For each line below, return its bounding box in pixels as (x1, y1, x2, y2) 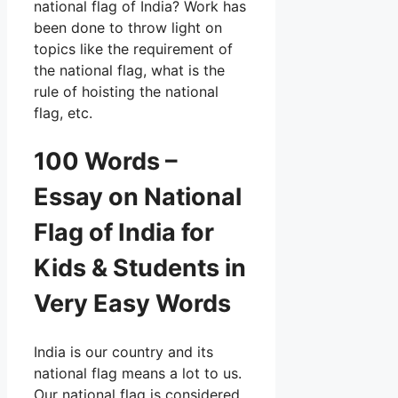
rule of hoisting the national (34, 83, 219, 101)
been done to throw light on (34, 19, 222, 37)
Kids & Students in (34, 252, 246, 283)
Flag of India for (34, 217, 214, 247)
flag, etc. (34, 104, 92, 123)
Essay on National (34, 181, 242, 211)
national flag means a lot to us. (34, 363, 242, 382)
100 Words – (34, 146, 178, 176)
